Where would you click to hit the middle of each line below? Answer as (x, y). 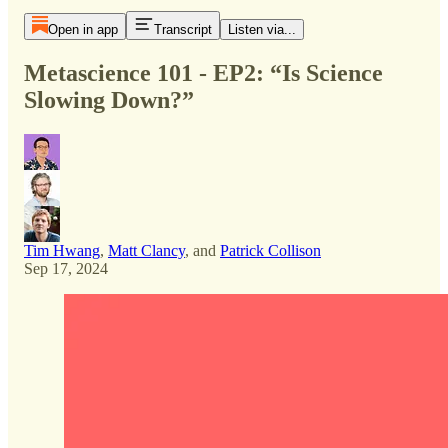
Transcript (182, 29)
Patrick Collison (270, 250)
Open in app (82, 29)
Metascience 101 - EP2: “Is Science (203, 72)
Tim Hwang (62, 250)
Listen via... (261, 29)
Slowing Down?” (109, 99)
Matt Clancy (146, 250)
